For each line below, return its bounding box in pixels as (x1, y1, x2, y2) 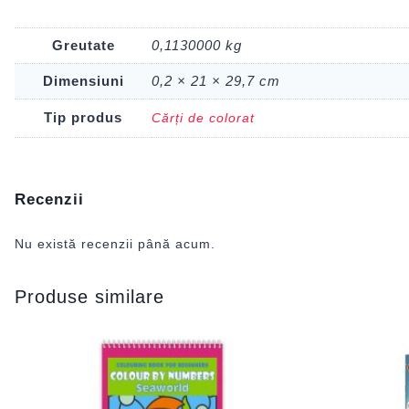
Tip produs (44, 110, 122, 126)
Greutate (51, 37, 115, 54)
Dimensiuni (42, 73, 124, 89)
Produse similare (15, 286, 164, 307)
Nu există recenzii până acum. (15, 236, 215, 251)
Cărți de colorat (152, 110, 255, 126)
